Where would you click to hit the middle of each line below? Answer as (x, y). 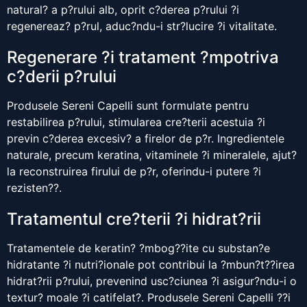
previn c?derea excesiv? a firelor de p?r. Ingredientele (146, 139)
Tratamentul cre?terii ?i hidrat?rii (134, 219)
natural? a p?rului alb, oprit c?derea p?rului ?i (123, 10)
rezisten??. (34, 188)
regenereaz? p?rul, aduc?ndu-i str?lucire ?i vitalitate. (142, 26)
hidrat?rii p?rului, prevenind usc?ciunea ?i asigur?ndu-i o (152, 281)
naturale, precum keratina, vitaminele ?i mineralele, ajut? (152, 155)
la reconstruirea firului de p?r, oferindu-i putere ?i (134, 172)
